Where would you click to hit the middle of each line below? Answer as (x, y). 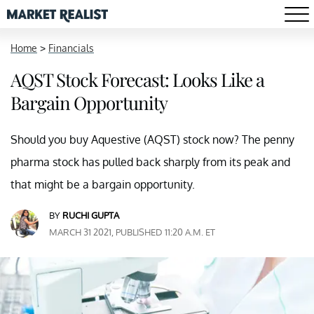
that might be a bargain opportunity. (103, 184)
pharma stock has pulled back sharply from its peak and (150, 162)
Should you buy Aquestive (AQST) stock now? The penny (152, 139)
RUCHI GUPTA (91, 215)
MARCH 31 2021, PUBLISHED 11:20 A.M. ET (132, 232)
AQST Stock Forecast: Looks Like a (137, 80)
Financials (71, 48)
